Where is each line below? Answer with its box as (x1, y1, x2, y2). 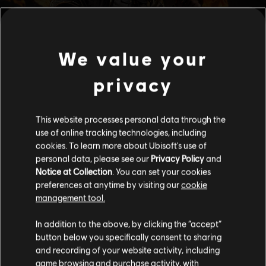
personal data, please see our (36, 153, 151, 164)
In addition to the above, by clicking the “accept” (36, 218, 221, 229)
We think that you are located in (30, 208, 174, 220)
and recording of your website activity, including (36, 244, 220, 255)
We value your (58, 47, 208, 70)
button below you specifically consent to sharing (36, 231, 221, 242)
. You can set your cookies (112, 166, 211, 177)
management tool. (36, 192, 105, 203)
